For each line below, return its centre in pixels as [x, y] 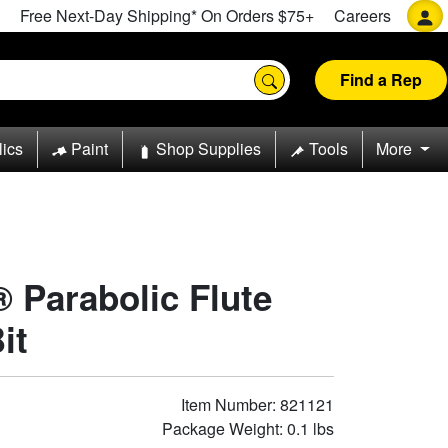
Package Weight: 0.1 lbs [248, 428]
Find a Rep [381, 79]
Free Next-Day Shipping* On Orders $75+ [167, 15]
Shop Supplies [208, 149]
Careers [362, 15]
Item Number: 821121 [257, 404]
